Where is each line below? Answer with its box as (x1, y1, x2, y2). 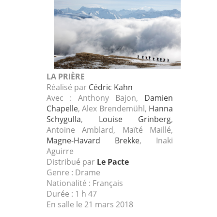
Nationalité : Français (46, 178, 123, 189)
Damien (144, 93, 173, 104)
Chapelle (46, 103, 78, 114)
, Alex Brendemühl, (78, 103, 149, 114)
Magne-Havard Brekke (46, 135, 139, 146)
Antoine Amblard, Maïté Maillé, (46, 124, 173, 136)
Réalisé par (46, 82, 89, 93)
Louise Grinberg (98, 114, 171, 125)
